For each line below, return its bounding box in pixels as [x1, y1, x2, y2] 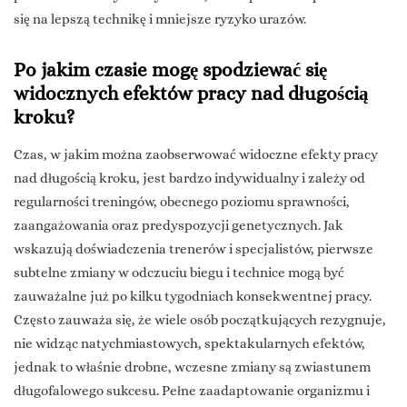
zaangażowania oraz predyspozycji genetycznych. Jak [14, 217, 343, 234]
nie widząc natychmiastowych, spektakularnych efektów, [14, 335, 365, 352]
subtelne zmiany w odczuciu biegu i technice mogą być [14, 264, 344, 282]
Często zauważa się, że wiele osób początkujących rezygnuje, [14, 312, 386, 329]
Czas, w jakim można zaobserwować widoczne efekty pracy [14, 146, 378, 164]
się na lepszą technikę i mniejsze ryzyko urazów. [14, 11, 306, 28]
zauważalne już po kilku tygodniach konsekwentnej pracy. [14, 288, 372, 305]
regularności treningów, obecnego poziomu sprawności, [14, 194, 350, 211]
